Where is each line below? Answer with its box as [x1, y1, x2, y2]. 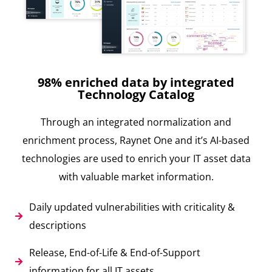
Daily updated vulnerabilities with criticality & [29, 200, 235, 214]
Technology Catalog [78, 86, 194, 103]
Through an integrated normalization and [41, 115, 231, 129]
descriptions [29, 218, 86, 232]
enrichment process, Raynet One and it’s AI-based [22, 133, 250, 147]
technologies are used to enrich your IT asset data [21, 151, 251, 165]
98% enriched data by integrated [38, 73, 234, 90]
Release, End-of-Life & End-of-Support [29, 245, 200, 259]
